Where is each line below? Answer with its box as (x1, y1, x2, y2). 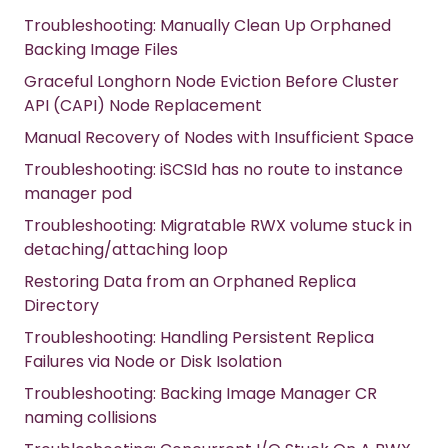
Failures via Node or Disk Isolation (24, 350, 282, 374)
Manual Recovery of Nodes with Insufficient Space (24, 126, 414, 150)
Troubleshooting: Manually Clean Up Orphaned (24, 14, 391, 38)
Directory (24, 294, 99, 318)
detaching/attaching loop (24, 238, 228, 262)
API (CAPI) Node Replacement (24, 94, 262, 118)
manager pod (24, 182, 132, 206)
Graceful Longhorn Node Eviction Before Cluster (24, 70, 399, 94)
